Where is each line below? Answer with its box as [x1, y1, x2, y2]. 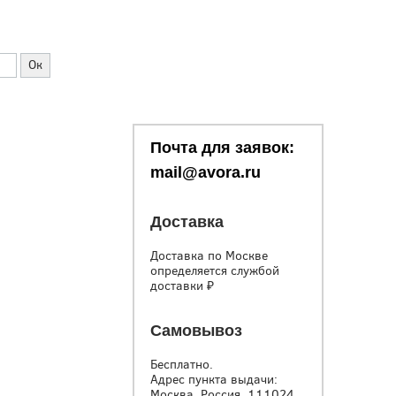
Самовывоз [150, 322, 242, 339]
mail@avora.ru [150, 164, 261, 181]
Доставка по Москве [150, 247, 268, 264]
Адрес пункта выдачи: [150, 371, 278, 388]
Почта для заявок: [150, 139, 294, 156]
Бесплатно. [150, 356, 217, 373]
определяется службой [150, 263, 279, 279]
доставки [150, 278, 207, 294]
